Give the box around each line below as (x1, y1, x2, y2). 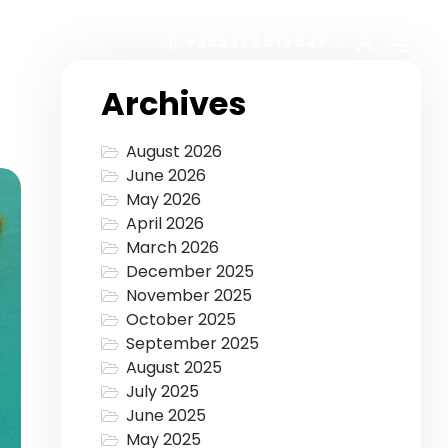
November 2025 (125, 284, 252, 308)
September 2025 (125, 332, 259, 356)
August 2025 (125, 356, 222, 380)
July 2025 (125, 380, 199, 404)
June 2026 (125, 164, 206, 188)
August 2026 (125, 140, 222, 164)
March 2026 (125, 236, 219, 260)
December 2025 (125, 260, 254, 284)
